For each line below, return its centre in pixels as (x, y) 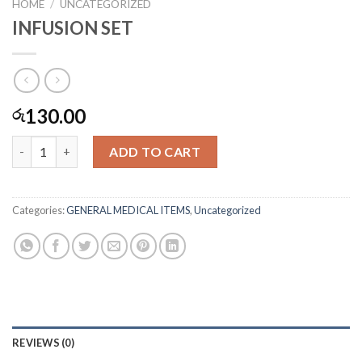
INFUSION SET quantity (77, 144)
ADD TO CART (155, 151)
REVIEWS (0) (43, 343)
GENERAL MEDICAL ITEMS (128, 210)
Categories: (39, 210)
